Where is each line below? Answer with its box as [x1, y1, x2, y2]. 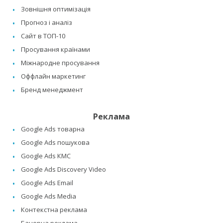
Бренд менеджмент [21, 85, 83, 95]
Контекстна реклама [21, 205, 87, 215]
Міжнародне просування [21, 58, 100, 68]
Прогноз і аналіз [21, 18, 72, 27]
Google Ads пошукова [21, 138, 90, 147]
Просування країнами [21, 45, 90, 54]
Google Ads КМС [21, 151, 71, 161]
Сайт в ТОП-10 [21, 31, 65, 41]
